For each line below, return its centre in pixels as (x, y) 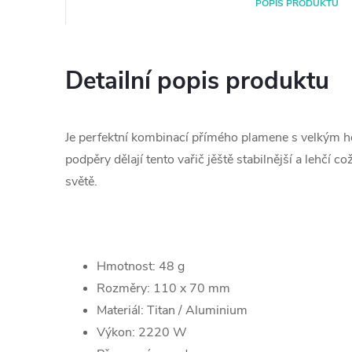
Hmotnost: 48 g (141, 266)
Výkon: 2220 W (142, 332)
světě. (81, 181)
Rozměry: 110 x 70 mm (163, 288)
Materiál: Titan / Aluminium (172, 310)
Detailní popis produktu (197, 81)
